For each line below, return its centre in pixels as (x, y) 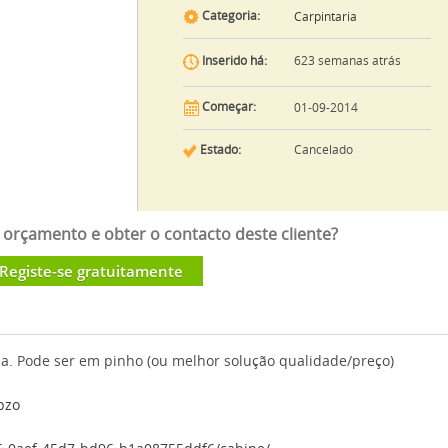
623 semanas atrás (347, 61)
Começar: (227, 107)
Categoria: (229, 16)
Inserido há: (232, 61)
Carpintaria (325, 17)
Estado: (218, 150)
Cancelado (323, 150)
